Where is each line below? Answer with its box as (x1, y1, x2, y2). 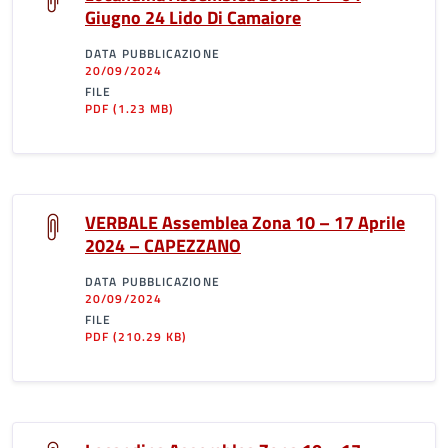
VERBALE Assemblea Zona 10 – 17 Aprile (85, 209, 405, 236)
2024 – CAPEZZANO (85, 232, 241, 259)
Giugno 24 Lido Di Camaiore (85, 4, 301, 31)
